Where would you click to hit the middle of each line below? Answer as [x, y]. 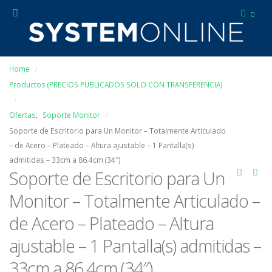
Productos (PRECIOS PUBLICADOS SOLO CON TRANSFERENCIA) [116, 85]
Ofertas [22, 115]
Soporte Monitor [71, 115]
